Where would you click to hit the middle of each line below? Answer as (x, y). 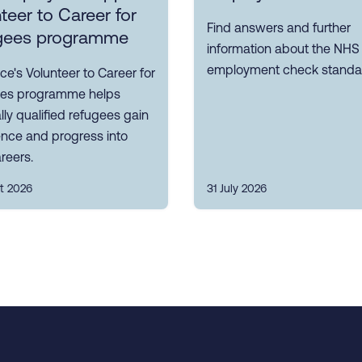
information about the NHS (283, 49)
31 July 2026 (237, 189)
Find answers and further (279, 28)
